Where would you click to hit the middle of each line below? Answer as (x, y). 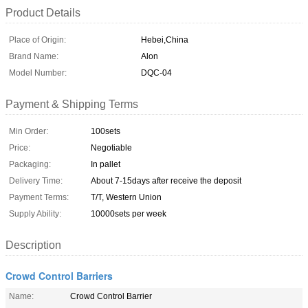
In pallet (106, 164)
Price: (20, 147)
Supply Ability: (35, 213)
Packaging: (30, 164)
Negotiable (111, 147)
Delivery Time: (36, 180)
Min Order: (29, 131)
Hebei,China (165, 40)
